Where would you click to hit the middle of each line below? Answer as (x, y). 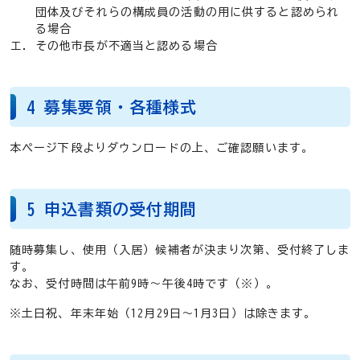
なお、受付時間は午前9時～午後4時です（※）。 (144, 284)
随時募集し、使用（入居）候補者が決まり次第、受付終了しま (180, 250)
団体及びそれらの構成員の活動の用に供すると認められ (187, 12)
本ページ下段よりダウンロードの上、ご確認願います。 (162, 148)
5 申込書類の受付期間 (112, 209)
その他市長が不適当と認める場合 (127, 46)
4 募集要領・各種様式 (112, 107)
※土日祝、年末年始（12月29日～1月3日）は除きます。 (163, 314)
